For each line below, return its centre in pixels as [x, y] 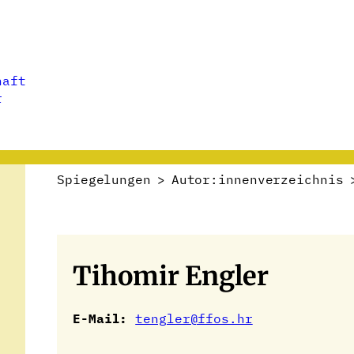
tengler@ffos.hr [194, 318]
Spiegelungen [104, 179]
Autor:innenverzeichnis [257, 179]
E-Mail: [100, 318]
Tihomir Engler [171, 276]
